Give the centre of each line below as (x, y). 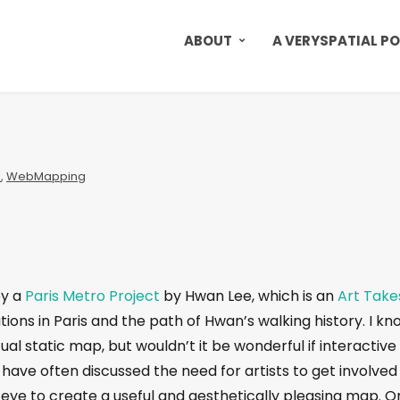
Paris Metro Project (94, 296)
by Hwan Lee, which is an (250, 296)
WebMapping (46, 176)
